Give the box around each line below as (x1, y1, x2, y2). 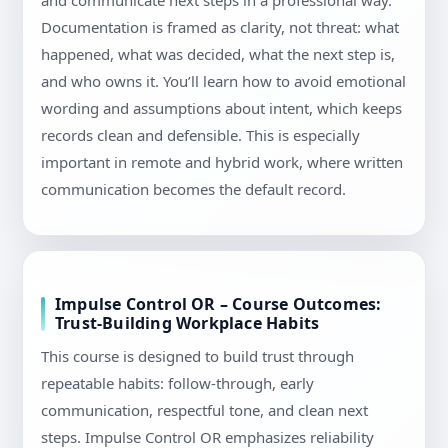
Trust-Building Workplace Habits (55, 312, 320, 335)
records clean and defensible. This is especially (41, 125, 360, 146)
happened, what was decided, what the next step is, (41, 44, 395, 65)
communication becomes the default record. (41, 179, 346, 200)
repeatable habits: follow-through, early (41, 373, 314, 394)
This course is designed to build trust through (41, 346, 354, 367)
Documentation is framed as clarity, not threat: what (41, 17, 399, 38)
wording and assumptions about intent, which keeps (41, 98, 402, 119)
